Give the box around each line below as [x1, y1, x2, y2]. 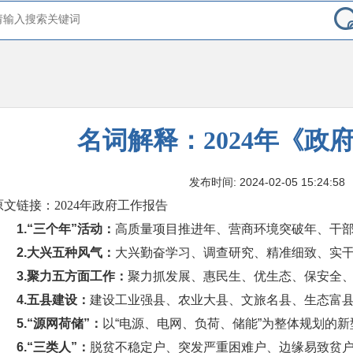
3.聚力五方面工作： [17, 269, 128, 283]
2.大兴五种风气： [17, 246, 115, 259]
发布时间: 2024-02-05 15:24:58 [188, 176, 345, 188]
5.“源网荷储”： [17, 317, 102, 330]
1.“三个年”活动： [17, 222, 115, 236]
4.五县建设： [17, 293, 90, 307]
